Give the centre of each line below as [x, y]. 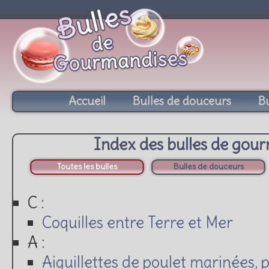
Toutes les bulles [87, 167]
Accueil [87, 101]
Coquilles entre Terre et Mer [138, 222]
